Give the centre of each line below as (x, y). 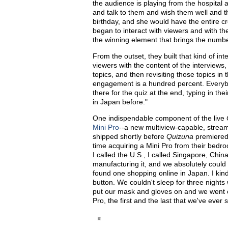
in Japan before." (120, 102)
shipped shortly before (130, 136)
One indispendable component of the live (160, 118)
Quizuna (181, 136)
